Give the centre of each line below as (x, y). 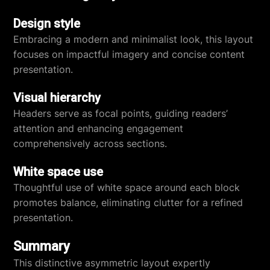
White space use (58, 172)
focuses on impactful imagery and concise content (129, 54)
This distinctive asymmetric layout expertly (112, 263)
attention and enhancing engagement (99, 128)
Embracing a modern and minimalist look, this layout (133, 39)
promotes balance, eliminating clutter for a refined (128, 202)
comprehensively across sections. (90, 143)
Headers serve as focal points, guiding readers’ (121, 113)
